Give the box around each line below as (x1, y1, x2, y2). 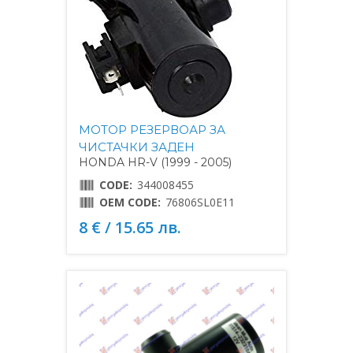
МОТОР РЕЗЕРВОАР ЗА (79, 122, 225, 138)
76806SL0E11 (165, 195, 235, 210)
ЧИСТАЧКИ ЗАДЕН (79, 139, 195, 155)
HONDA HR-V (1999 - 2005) (79, 155, 232, 170)
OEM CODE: (99, 195, 161, 210)
